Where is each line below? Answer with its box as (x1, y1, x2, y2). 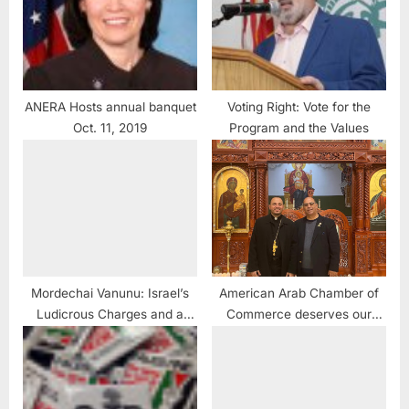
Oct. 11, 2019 (73, 121, 147, 136)
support (277, 328, 321, 343)
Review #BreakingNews (40, 349, 180, 364)
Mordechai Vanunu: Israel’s (31, 286, 189, 301)
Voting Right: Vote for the (227, 100, 371, 115)
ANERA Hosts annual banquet (24, 100, 196, 115)
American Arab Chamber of (219, 286, 379, 301)
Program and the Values (229, 121, 369, 136)
